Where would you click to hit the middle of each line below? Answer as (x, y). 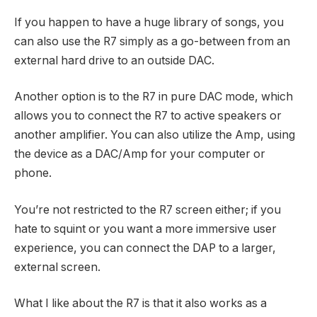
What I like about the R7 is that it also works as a (140, 304)
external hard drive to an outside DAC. (114, 60)
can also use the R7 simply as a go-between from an (152, 41)
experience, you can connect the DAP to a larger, (145, 248)
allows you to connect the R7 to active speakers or (148, 116)
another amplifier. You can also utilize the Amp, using (155, 135)
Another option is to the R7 (85, 97)
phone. (33, 173)
